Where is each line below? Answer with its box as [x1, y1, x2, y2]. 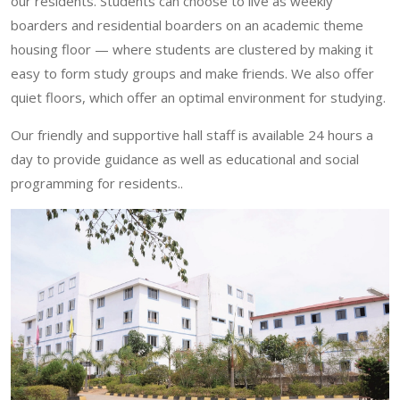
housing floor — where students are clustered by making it [11, 39, 373, 58]
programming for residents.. [11, 173, 183, 192]
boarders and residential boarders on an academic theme [11, 15, 363, 34]
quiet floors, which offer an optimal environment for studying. [11, 87, 386, 106]
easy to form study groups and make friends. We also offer [11, 63, 374, 82]
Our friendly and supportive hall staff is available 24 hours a [11, 125, 373, 144]
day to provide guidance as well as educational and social [11, 149, 359, 168]
